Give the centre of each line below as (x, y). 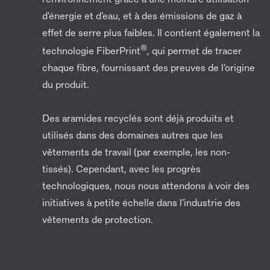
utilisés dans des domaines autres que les (133, 135)
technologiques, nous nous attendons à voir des (146, 186)
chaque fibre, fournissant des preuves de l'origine (149, 68)
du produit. (66, 85)
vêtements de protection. (98, 220)
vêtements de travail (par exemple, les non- (136, 152)
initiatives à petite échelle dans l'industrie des (141, 203)
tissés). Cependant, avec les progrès (121, 169)
